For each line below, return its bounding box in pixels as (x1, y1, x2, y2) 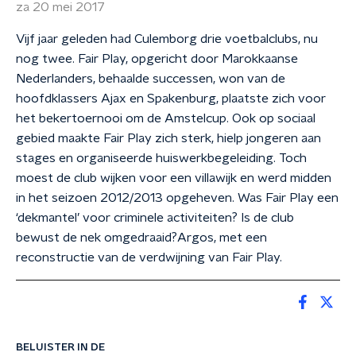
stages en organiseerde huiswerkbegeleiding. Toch (16, 152, 307, 164)
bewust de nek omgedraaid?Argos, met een (16, 231, 267, 244)
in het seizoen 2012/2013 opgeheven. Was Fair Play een (16, 192, 339, 204)
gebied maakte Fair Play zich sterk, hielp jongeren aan (16, 132, 321, 145)
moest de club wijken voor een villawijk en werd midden (16, 172, 331, 184)
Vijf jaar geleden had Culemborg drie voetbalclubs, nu (16, 33, 318, 45)
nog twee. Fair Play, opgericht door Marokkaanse (16, 52, 298, 65)
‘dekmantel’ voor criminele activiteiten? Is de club (16, 211, 294, 224)
